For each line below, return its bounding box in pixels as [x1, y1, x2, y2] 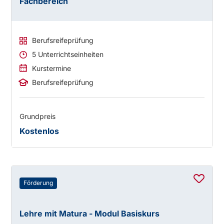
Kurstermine [32, 64, 71, 73]
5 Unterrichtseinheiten [32, 50, 104, 59]
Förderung [23, 179, 53, 187]
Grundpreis [19, 112, 56, 121]
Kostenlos [19, 126, 59, 136]
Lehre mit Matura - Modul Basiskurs [19, 208, 160, 219]
